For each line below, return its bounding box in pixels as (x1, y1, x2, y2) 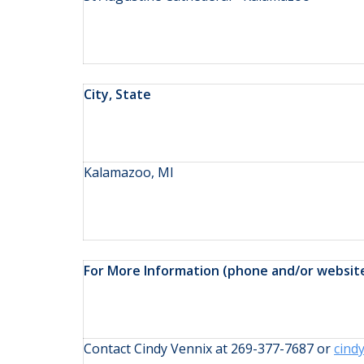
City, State (84, 85, 151, 104)
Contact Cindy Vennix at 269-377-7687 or (84, 340, 334, 358)
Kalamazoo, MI (84, 163, 174, 182)
